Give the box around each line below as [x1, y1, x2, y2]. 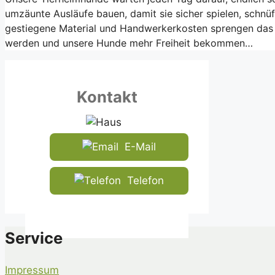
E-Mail [125, 140, 156, 153]
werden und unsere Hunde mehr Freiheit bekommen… [5, 36, 253, 49]
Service [5, 228, 63, 247]
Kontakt [76, 87, 137, 106]
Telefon [127, 174, 164, 187]
